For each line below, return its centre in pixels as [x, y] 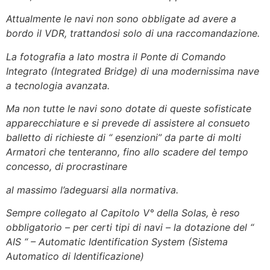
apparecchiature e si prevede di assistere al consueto [128, 123]
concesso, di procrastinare [67, 167]
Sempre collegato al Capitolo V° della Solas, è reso [123, 212]
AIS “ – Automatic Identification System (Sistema [117, 241]
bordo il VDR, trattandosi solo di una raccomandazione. [133, 33]
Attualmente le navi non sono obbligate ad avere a [121, 19]
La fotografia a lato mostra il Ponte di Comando [116, 56]
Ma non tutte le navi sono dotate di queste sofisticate [129, 109]
